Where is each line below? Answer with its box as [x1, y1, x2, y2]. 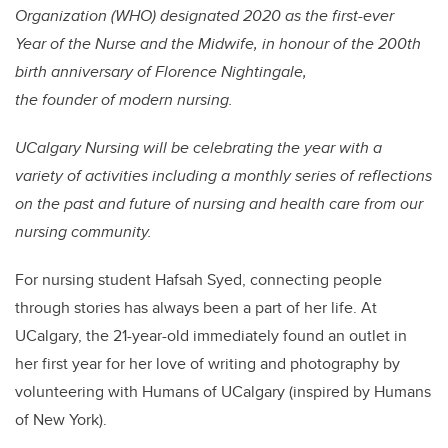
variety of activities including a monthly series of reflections [15, 164, 432, 188]
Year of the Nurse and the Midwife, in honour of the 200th [15, 32, 421, 56]
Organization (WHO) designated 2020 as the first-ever [15, 4, 394, 28]
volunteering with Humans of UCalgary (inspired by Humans [15, 380, 431, 404]
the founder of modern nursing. [15, 88, 233, 112]
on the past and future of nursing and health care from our [15, 192, 423, 216]
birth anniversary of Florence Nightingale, [15, 60, 307, 84]
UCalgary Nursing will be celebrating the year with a [15, 136, 382, 160]
